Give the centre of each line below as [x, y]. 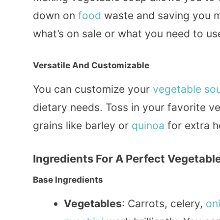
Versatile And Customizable [91, 65]
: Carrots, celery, [164, 203]
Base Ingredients [68, 179]
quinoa [148, 125]
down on [55, 16]
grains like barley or [82, 125]
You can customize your [93, 89]
